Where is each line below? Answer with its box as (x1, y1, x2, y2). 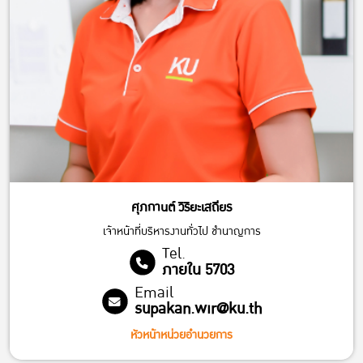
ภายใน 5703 (161, 258, 234, 284)
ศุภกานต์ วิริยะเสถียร (131, 197, 232, 219)
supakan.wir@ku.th (134, 297, 262, 322)
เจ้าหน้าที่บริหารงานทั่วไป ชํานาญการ (102, 222, 261, 241)
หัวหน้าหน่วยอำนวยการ (130, 326, 233, 345)
